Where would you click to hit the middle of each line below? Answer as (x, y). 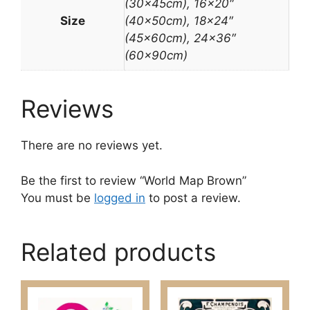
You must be (57, 198)
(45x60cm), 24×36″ (180, 38)
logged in (120, 198)
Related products (118, 252)
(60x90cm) (156, 56)
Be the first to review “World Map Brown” (134, 180)
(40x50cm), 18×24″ (179, 21)
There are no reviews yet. (92, 146)
